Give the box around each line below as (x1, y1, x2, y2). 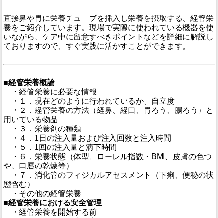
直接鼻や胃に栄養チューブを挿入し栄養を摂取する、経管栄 (3, 14, 214, 22)
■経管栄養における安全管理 (3, 198, 102, 207)
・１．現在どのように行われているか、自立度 (3, 96, 175, 105)
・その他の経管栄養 (3, 189, 81, 198)
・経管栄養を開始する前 (3, 207, 97, 216)
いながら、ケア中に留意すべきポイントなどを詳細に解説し (3, 32, 214, 41)
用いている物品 (3, 115, 58, 124)
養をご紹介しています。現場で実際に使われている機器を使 (3, 23, 214, 32)
